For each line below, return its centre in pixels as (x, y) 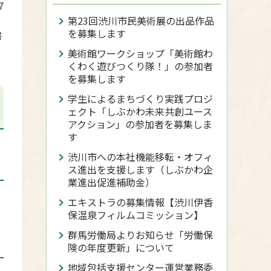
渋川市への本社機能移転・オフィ (140, 157)
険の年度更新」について (121, 247)
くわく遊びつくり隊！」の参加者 (140, 66)
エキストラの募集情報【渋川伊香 (140, 202)
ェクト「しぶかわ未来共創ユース (140, 111)
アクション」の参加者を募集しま (140, 124)
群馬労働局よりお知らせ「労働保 (140, 235)
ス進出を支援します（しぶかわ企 (140, 169)
